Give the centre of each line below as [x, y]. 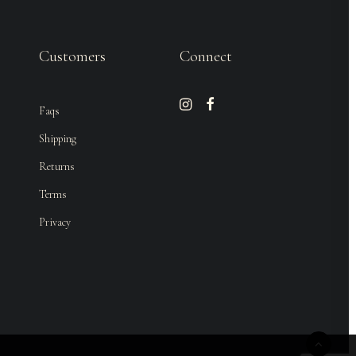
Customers [72, 56]
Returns [57, 166]
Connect [206, 56]
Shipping [58, 139]
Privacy [55, 222]
